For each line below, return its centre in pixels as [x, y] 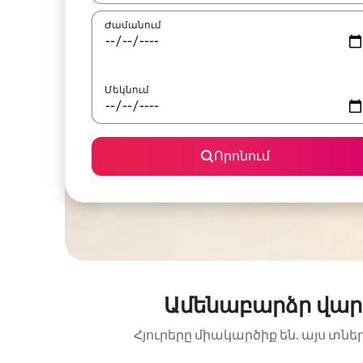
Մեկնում [127, 90]
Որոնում [241, 156]
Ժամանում [133, 25]
